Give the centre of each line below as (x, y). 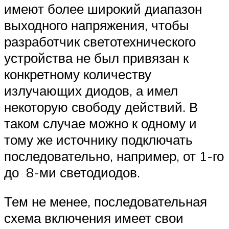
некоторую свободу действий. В (101, 107)
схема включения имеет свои (94, 218)
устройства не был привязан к (96, 58)
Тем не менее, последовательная (106, 202)
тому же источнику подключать (98, 139)
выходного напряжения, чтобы (97, 25)
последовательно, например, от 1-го (114, 156)
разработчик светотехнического (100, 41)
